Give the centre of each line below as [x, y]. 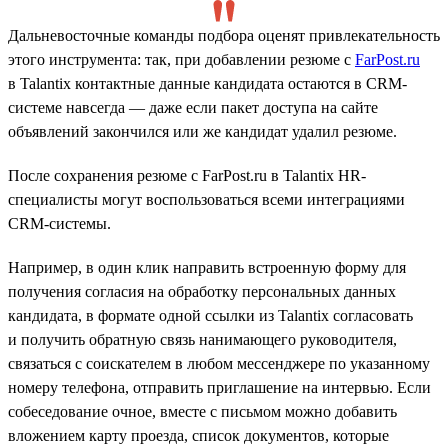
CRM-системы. [59, 223]
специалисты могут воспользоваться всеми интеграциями [206, 199]
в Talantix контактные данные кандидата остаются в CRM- [207, 83]
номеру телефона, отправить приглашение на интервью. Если [219, 387]
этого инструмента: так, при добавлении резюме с [181, 59]
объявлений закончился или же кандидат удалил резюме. [202, 131]
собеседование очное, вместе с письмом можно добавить [202, 411]
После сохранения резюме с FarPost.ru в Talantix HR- [187, 175]
